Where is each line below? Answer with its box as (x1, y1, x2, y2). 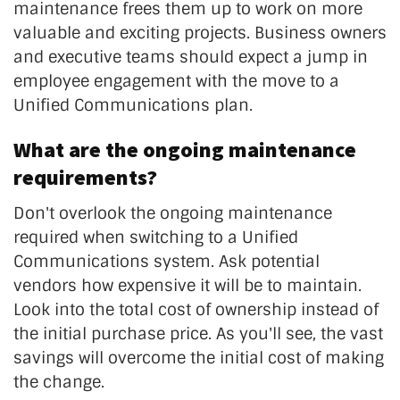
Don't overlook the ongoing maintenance (13, 202, 332, 224)
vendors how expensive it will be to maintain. (13, 274, 362, 296)
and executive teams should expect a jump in (13, 46, 368, 68)
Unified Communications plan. (13, 94, 253, 116)
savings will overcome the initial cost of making (13, 346, 384, 369)
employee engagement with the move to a (13, 70, 339, 92)
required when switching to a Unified (13, 226, 298, 248)
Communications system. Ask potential (13, 250, 320, 272)
